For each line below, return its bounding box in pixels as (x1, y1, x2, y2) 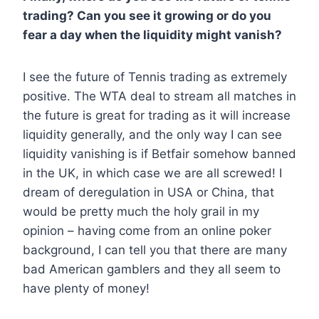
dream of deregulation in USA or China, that (23, 185, 274, 200)
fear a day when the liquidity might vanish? (23, 28, 282, 43)
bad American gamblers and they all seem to (23, 262, 281, 277)
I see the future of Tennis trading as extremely (23, 70, 287, 85)
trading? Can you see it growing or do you (23, 9, 271, 23)
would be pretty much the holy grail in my (23, 204, 259, 219)
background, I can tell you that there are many (23, 243, 287, 258)
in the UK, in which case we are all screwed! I (23, 166, 282, 181)
